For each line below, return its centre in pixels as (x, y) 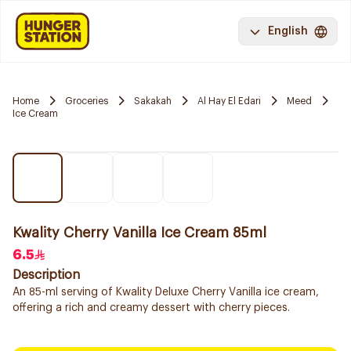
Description (46, 275)
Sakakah (153, 101)
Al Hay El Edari (229, 101)
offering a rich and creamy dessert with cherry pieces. (151, 308)
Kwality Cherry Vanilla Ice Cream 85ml (139, 233)
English (288, 31)
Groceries (87, 101)
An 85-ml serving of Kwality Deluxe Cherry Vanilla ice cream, (166, 292)
